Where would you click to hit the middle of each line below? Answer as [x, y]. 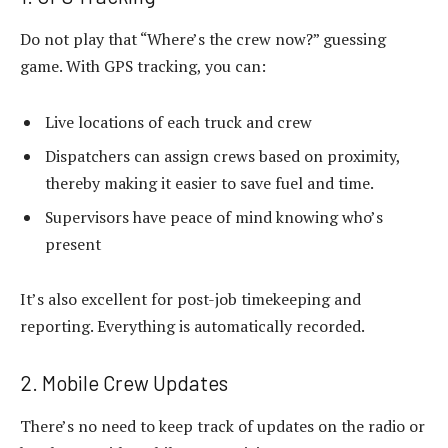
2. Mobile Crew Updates [124, 383]
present [73, 243]
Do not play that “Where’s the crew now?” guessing [203, 39]
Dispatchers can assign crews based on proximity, [222, 155]
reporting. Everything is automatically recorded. [192, 326]
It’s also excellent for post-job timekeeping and [190, 299]
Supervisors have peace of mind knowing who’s [214, 216]
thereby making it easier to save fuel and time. [209, 182]
